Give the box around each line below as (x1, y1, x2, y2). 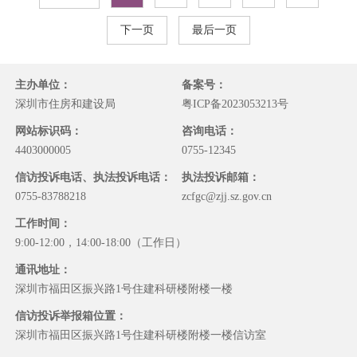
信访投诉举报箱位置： (15, 310, 127, 322)
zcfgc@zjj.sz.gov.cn (182, 190, 273, 202)
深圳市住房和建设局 (15, 98, 116, 110)
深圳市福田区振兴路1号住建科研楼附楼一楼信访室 (15, 329, 267, 341)
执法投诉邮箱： (182, 171, 261, 183)
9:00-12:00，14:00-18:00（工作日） (15, 237, 187, 249)
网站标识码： (15, 125, 83, 137)
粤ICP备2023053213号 (182, 98, 289, 110)
